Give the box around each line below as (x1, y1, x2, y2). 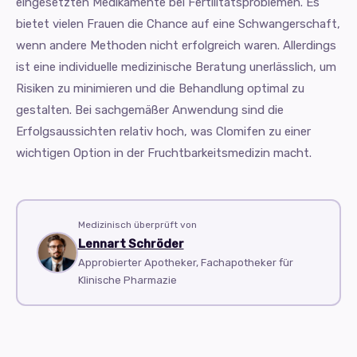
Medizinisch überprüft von (77, 218, 197, 230)
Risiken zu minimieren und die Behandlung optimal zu (16, 81, 304, 96)
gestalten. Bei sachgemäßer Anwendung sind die (16, 103, 284, 118)
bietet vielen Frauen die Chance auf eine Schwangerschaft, (16, 17, 340, 32)
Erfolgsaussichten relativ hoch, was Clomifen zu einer (16, 124, 311, 139)
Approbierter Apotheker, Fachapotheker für (77, 256, 293, 269)
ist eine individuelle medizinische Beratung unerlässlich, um (16, 60, 336, 75)
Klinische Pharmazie (77, 273, 177, 286)
